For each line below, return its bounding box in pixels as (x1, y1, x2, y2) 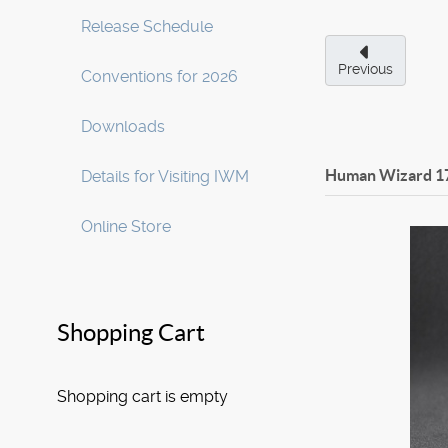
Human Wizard (325, 166, 432, 184)
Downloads (81, 117, 165, 136)
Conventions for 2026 (81, 67, 238, 86)
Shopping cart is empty (57, 387, 228, 406)
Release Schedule (81, 17, 213, 36)
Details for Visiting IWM (81, 167, 249, 186)
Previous (338, 61, 393, 77)
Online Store (81, 217, 171, 236)
